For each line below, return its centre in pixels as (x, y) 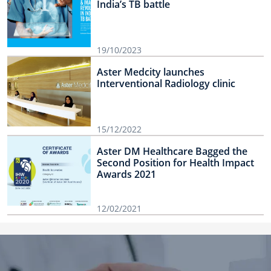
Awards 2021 (126, 175)
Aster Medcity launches (151, 72)
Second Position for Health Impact (175, 163)
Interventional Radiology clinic (166, 84)
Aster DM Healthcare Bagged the (172, 152)
